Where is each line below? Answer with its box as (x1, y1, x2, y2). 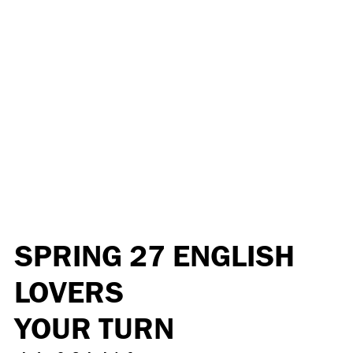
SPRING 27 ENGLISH (14, 237, 295, 276)
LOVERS (14, 273, 124, 312)
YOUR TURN (14, 310, 174, 348)
